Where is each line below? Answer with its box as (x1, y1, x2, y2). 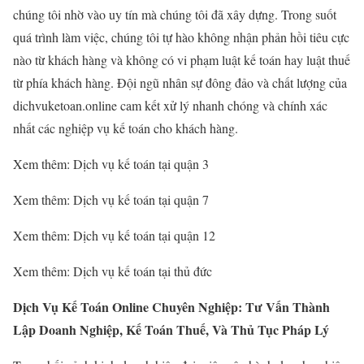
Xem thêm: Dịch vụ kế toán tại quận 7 (13, 190, 209, 208)
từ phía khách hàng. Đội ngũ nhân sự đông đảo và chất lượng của (13, 73, 347, 91)
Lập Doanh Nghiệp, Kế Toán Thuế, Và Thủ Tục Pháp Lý (13, 319, 329, 339)
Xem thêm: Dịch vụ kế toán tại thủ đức (13, 262, 212, 279)
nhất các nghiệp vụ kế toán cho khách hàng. (13, 119, 238, 136)
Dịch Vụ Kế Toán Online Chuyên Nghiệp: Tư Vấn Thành (13, 297, 330, 316)
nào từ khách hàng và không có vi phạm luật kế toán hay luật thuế (13, 50, 350, 68)
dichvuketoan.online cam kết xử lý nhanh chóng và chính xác (13, 96, 327, 114)
